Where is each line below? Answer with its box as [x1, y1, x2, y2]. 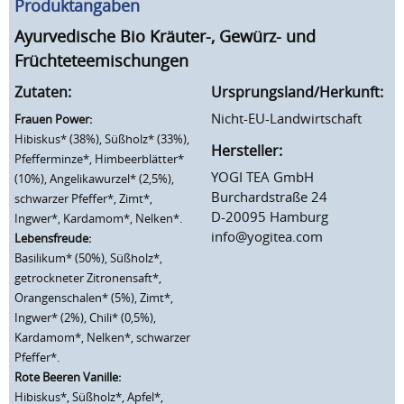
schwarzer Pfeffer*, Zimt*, [14, 190, 152, 207]
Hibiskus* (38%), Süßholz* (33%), [14, 131, 189, 147]
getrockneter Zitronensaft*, [14, 270, 161, 286]
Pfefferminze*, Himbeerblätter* [14, 151, 184, 167]
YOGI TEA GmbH [211, 167, 314, 186]
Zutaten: [14, 81, 71, 102]
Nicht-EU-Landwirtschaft [211, 108, 362, 127]
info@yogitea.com [211, 226, 323, 245]
